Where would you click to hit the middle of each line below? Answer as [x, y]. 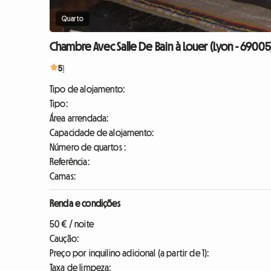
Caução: [64, 239]
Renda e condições [85, 204]
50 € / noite [72, 224]
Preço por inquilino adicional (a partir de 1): [129, 253]
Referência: [70, 162]
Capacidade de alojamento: [102, 133]
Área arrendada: [79, 118]
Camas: [63, 176]
